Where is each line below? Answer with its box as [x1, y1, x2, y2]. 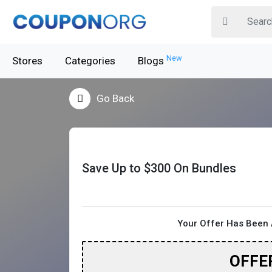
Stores [12, 55, 42, 67]
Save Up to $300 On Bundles [82, 161, 236, 176]
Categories [65, 55, 115, 67]
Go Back [97, 92, 134, 104]
